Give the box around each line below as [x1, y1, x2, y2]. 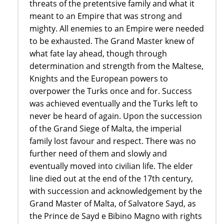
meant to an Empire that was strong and [29, 10, 182, 22]
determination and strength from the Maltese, [29, 60, 203, 72]
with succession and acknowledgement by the [29, 185, 202, 197]
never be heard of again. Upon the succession [29, 110, 202, 122]
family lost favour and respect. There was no [29, 135, 196, 147]
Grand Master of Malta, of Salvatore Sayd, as [29, 198, 196, 209]
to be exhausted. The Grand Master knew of [29, 35, 194, 47]
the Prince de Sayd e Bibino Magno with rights [29, 210, 202, 222]
